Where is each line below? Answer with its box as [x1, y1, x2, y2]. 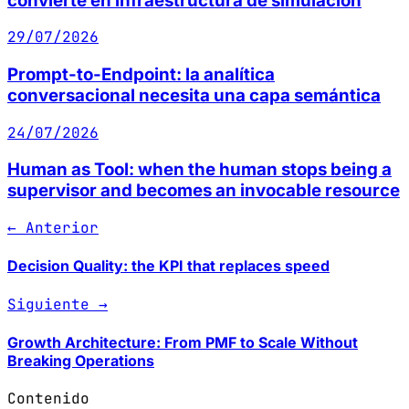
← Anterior [7, 218, 99, 238]
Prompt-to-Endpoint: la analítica [7, 63, 275, 85]
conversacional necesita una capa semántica [7, 84, 381, 106]
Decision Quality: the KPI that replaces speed [7, 257, 330, 276]
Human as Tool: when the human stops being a [7, 159, 392, 181]
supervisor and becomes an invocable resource [7, 180, 400, 202]
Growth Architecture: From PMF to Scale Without [7, 332, 358, 351]
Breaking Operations [7, 351, 154, 370]
